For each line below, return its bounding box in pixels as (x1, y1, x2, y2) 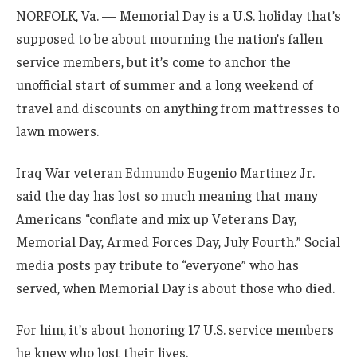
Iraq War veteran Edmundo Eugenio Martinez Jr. (16, 163, 315, 182)
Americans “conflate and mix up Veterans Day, (16, 210, 296, 228)
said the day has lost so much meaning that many (16, 186, 318, 205)
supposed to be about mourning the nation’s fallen (16, 29, 323, 48)
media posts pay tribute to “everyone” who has (16, 256, 299, 274)
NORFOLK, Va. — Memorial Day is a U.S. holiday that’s (16, 6, 341, 25)
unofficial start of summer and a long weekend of (16, 76, 313, 94)
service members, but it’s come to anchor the (16, 53, 291, 71)
